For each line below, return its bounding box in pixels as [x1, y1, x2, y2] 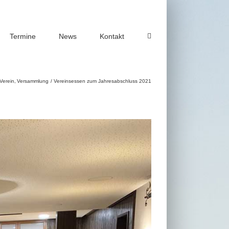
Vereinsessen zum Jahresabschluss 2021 [54, 78, 151, 84]
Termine [10, 32, 36, 40]
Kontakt [100, 32, 124, 40]
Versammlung [17, 78, 49, 84]
